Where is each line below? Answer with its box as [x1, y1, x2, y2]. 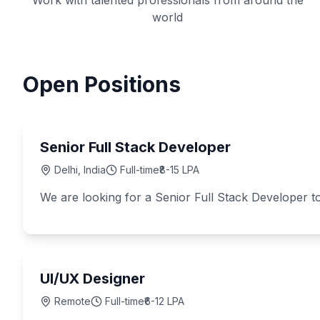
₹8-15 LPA [159, 164, 199, 176]
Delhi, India [54, 164, 106, 176]
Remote [54, 295, 91, 307]
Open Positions [23, 71, 181, 97]
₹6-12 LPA [144, 295, 184, 307]
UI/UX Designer [40, 270, 145, 287]
